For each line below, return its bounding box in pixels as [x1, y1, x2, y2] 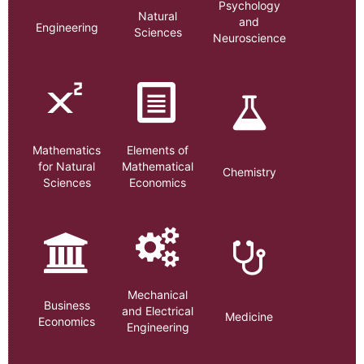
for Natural [38, 159, 96, 173]
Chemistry [222, 164, 276, 179]
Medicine [225, 309, 274, 323]
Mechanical [128, 288, 188, 301]
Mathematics [32, 143, 102, 157]
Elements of [127, 143, 189, 157]
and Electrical [122, 304, 194, 318]
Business [43, 298, 90, 313]
